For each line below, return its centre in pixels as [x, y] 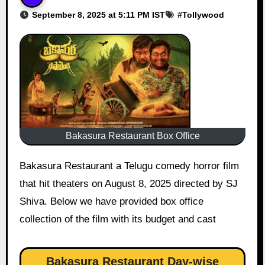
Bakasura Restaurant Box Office [132, 135]
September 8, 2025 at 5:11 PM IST [98, 14]
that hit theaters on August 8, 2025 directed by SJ [128, 183]
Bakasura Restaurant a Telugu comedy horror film [22, 166]
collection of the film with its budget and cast [117, 219]
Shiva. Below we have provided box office [111, 201]
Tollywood [203, 14]
